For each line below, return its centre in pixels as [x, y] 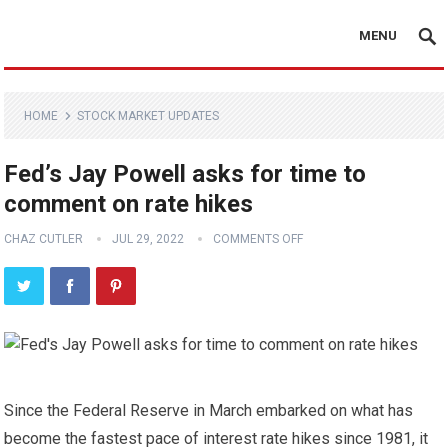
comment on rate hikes [129, 204]
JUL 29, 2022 [148, 239]
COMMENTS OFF [258, 239]
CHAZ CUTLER [44, 239]
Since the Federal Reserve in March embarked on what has [209, 410]
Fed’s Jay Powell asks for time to [185, 174]
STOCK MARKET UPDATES [148, 116]
